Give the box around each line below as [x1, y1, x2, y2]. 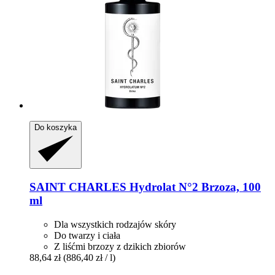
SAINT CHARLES [29, 180, 126, 193]
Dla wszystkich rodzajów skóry [54, 219, 176, 230]
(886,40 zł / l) [63, 252, 115, 263]
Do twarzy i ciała [54, 230, 120, 241]
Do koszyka [34, 123, 77, 133]
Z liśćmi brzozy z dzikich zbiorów [54, 241, 186, 252]
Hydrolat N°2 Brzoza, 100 [126, 180, 261, 193]
